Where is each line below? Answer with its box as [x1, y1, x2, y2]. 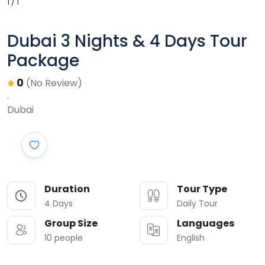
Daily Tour [177, 198, 218, 210]
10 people [44, 232, 83, 244]
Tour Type [177, 182, 227, 196]
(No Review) [26, 76, 82, 91]
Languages [177, 216, 234, 231]
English [177, 232, 205, 244]
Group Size [44, 216, 98, 231]
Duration [44, 182, 90, 196]
